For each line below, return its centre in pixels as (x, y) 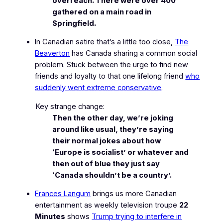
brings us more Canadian (134, 194)
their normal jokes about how (107, 141)
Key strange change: (70, 106)
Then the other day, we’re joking (113, 118)
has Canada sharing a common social (134, 54)
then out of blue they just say (106, 164)
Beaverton (53, 54)
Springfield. (74, 23)
